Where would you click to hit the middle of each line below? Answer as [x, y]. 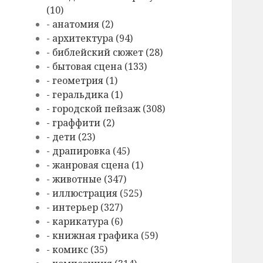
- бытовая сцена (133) [97, 67]
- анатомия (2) [80, 24]
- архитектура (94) [90, 38]
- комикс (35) [77, 250]
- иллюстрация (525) [95, 193]
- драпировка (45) [88, 151]
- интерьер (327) [85, 208]
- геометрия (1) [82, 81]
